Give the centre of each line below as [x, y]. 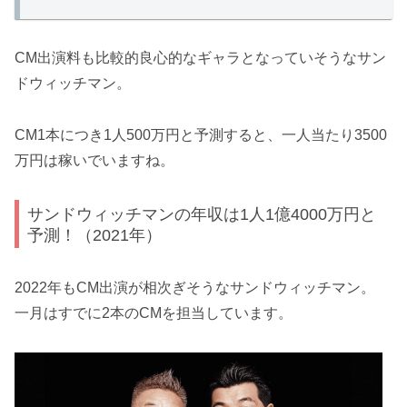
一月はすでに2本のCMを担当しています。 [154, 313]
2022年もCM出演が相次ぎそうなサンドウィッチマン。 [195, 287]
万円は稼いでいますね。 [94, 161]
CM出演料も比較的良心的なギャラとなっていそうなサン [200, 58]
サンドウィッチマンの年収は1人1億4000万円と [202, 213]
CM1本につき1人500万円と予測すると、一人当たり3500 [201, 135]
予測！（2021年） [95, 234]
